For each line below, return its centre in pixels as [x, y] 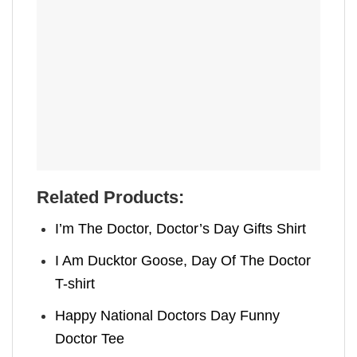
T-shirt [75, 283]
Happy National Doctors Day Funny [168, 315]
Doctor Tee [90, 338]
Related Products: [110, 198]
